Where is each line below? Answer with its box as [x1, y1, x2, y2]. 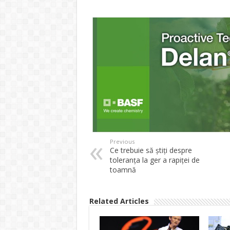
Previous [109, 138, 135, 146]
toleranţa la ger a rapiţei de [109, 155, 200, 165]
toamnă [109, 165, 136, 175]
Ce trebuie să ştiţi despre [109, 145, 192, 156]
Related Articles [89, 196, 149, 206]
